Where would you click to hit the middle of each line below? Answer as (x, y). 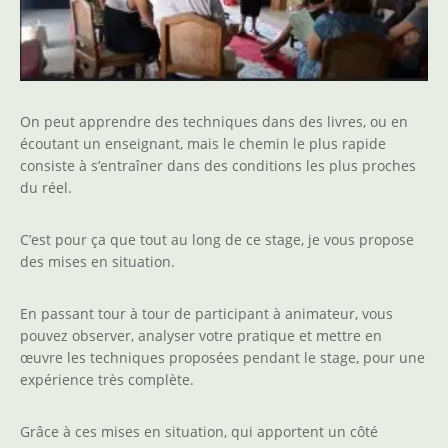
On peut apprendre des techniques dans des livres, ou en (214, 121)
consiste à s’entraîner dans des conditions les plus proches (218, 165)
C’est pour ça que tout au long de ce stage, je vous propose (217, 239)
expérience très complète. (107, 379)
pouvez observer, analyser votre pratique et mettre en (201, 335)
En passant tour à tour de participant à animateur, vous (206, 313)
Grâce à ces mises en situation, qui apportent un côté (199, 431)
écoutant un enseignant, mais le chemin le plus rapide (203, 143)
